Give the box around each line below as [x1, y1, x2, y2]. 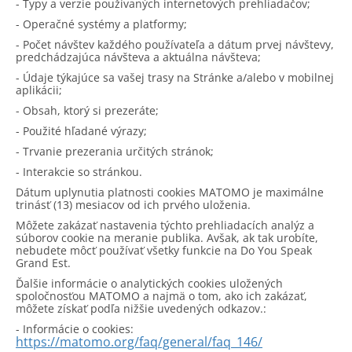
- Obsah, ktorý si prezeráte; [16, 103, 159, 118]
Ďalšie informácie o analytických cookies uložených [16, 276, 283, 291]
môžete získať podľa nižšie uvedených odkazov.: [16, 301, 266, 316]
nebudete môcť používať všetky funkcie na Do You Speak [16, 243, 312, 258]
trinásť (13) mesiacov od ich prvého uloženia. [16, 197, 251, 212]
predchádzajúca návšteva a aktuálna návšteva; [16, 49, 261, 64]
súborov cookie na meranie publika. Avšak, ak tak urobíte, [16, 230, 318, 245]
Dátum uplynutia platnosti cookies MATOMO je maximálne [16, 185, 324, 200]
